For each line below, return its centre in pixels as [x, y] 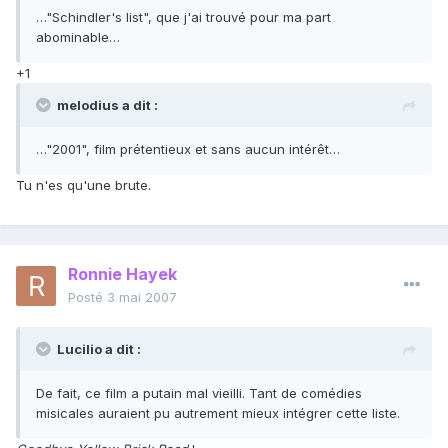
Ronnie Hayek [122, 274]
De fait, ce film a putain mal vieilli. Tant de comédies [199, 393]
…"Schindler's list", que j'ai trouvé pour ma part [183, 17]
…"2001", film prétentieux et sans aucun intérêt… [188, 149]
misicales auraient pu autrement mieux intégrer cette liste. [218, 413]
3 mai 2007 [142, 297]
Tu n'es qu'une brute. [83, 185]
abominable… [78, 37]
